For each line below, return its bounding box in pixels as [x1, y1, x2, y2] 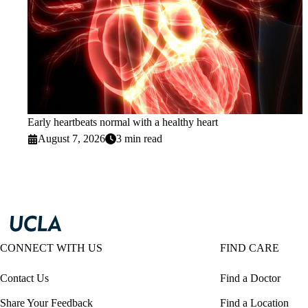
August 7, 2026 [38, 133, 106, 145]
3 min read [116, 133, 163, 145]
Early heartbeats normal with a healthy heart [27, 116, 218, 129]
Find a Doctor [220, 272, 280, 285]
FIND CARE [220, 242, 279, 254]
